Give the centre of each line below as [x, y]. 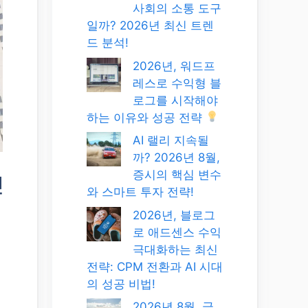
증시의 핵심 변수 [177, 175]
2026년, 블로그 [174, 215]
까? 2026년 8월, [176, 157]
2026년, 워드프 [174, 66]
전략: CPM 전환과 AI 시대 [155, 266]
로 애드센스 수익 [177, 232]
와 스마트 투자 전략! [140, 192]
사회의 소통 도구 [177, 8]
